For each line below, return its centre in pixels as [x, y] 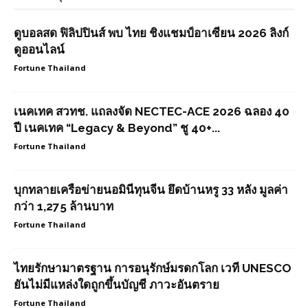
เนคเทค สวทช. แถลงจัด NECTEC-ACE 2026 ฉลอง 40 [152, 111]
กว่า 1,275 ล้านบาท [64, 206]
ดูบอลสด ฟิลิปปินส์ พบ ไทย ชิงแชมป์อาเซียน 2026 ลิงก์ [151, 33]
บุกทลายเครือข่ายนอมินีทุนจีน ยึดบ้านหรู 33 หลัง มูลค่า [151, 190]
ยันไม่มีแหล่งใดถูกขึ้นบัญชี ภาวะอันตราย [117, 285]
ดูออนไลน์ [39, 49]
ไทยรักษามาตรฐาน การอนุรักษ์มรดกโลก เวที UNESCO [153, 268]
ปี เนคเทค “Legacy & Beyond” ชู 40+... [117, 128]
